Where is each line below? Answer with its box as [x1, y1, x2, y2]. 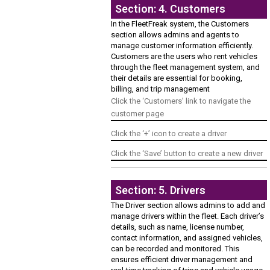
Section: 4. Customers [115, 2, 226, 16]
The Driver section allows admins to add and [111, 201, 266, 210]
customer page [111, 109, 165, 119]
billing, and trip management [111, 84, 210, 94]
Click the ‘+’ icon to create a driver [111, 129, 227, 139]
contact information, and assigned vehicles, [111, 233, 263, 243]
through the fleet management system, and [111, 63, 260, 72]
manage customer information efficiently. [111, 41, 254, 51]
